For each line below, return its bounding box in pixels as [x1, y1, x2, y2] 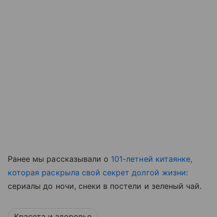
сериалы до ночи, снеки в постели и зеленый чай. [8, 181, 202, 191]
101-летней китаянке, [111, 154, 193, 164]
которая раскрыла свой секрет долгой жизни [8, 168, 186, 178]
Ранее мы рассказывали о [8, 154, 111, 164]
